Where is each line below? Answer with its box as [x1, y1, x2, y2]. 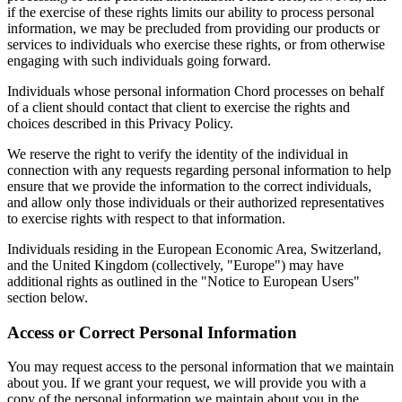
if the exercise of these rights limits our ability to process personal [7, 4, 374, 20]
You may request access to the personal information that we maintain [7, 359, 394, 375]
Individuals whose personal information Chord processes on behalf [7, 83, 384, 99]
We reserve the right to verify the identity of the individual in [7, 145, 348, 162]
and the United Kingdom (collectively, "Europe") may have [7, 257, 344, 273]
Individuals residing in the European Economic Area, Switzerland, [7, 240, 381, 257]
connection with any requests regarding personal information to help [7, 162, 391, 178]
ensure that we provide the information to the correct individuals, [7, 178, 371, 194]
